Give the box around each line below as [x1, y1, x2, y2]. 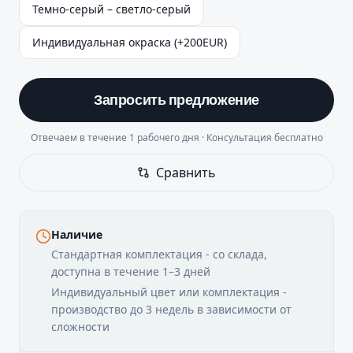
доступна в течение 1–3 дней [51, 264, 210, 280]
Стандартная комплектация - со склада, [51, 247, 267, 262]
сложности [51, 319, 110, 335]
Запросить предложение [94, 91, 259, 110]
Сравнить [156, 164, 216, 182]
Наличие [51, 227, 102, 243]
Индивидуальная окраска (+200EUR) [32, 35, 227, 50]
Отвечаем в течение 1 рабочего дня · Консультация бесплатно [30, 131, 323, 145]
